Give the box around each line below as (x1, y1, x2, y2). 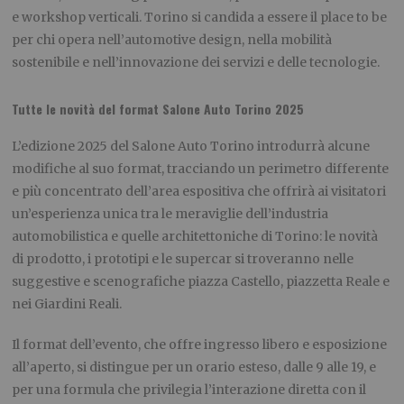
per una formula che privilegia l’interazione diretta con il (12, 381, 367, 399)
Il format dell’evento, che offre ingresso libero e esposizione (12, 336, 388, 353)
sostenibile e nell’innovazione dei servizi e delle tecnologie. (12, 54, 381, 71)
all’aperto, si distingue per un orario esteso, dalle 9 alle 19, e (12, 359, 377, 376)
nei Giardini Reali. (12, 296, 123, 313)
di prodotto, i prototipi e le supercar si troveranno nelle (12, 251, 354, 268)
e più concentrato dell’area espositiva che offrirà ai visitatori (12, 183, 387, 200)
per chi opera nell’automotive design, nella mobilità (12, 32, 333, 49)
